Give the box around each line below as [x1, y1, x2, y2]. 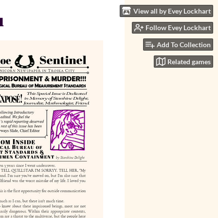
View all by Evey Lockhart [133, 6, 211, 15]
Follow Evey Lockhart [145, 23, 211, 32]
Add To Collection [157, 40, 211, 49]
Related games [167, 57, 211, 66]
